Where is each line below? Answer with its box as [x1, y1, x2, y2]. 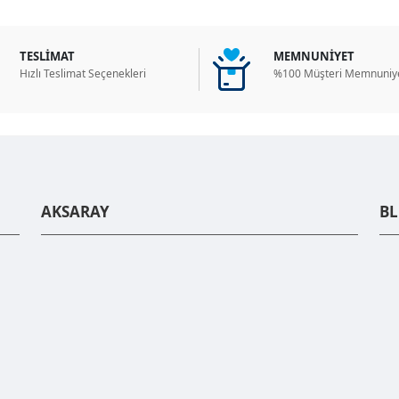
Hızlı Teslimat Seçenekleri [20, 66, 146, 81]
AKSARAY [41, 201, 110, 222]
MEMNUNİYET [273, 48, 354, 64]
